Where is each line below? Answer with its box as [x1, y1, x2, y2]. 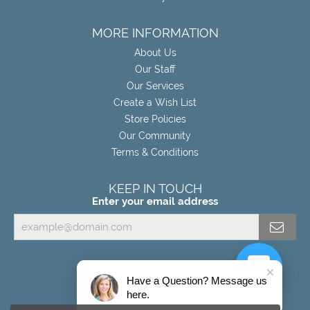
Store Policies [124, 113, 186, 125]
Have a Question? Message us [127, 275, 267, 286]
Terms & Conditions [111, 146, 199, 158]
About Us [134, 46, 176, 58]
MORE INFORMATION [91, 25, 219, 40]
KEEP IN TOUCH [108, 181, 202, 196]
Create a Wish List [113, 96, 197, 108]
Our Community [119, 129, 191, 141]
